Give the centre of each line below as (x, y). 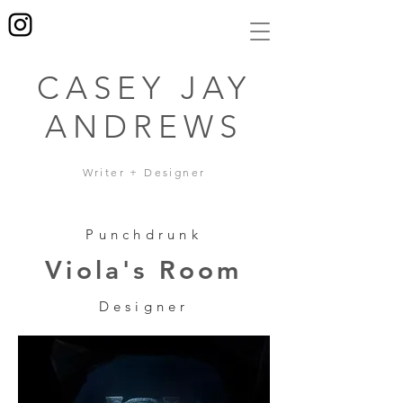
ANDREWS (144, 126)
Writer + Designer (144, 172)
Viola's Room (144, 270)
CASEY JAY (144, 88)
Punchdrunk (144, 234)
